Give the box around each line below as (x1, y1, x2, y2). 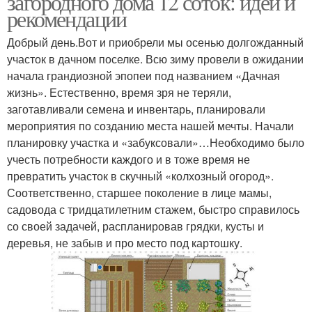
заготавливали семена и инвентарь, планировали (7, 101, 265, 117)
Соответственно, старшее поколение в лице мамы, (7, 185, 272, 201)
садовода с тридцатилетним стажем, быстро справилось (7, 201, 299, 217)
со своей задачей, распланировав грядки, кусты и (7, 218, 264, 234)
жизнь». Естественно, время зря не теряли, (7, 84, 231, 100)
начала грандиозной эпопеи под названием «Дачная (7, 68, 280, 84)
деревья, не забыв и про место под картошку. (7, 235, 242, 251)
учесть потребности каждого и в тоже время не (7, 151, 250, 167)
